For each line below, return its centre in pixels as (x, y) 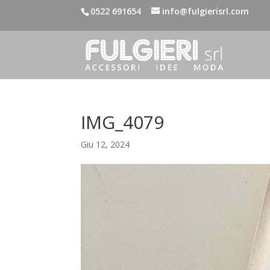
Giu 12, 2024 (105, 144)
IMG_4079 (123, 122)
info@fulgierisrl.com (206, 11)
